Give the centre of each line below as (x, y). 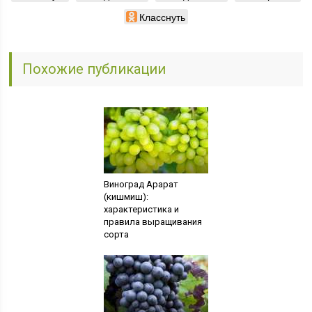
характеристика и (141, 209)
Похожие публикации (94, 69)
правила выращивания (153, 221)
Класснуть (162, 16)
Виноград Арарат (141, 184)
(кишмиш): (126, 196)
